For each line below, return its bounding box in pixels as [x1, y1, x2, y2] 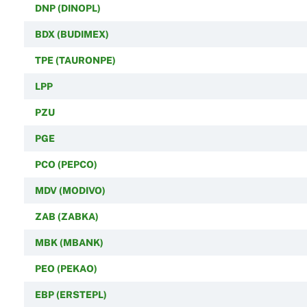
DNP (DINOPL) [34, 2, 101, 14]
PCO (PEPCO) [34, 158, 97, 170]
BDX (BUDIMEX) [34, 28, 109, 40]
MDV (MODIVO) [34, 184, 106, 196]
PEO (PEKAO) [34, 262, 97, 274]
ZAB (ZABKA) [34, 210, 99, 222]
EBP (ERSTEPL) [34, 288, 107, 300]
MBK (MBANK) [34, 236, 103, 248]
